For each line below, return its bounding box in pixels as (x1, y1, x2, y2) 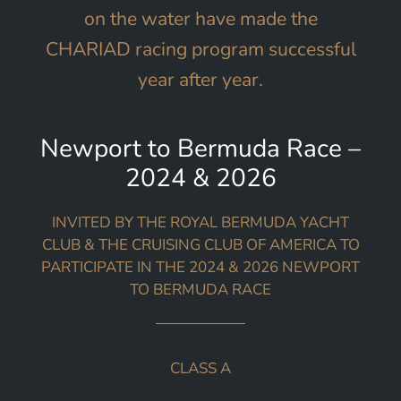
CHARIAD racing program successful (45, 36, 356, 63)
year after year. (138, 66, 263, 93)
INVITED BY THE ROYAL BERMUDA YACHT (52, 212, 349, 234)
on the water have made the (83, 5, 318, 32)
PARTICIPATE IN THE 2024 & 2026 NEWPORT (41, 257, 360, 278)
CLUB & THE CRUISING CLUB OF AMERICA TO (41, 235, 360, 256)
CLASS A (170, 357, 231, 379)
